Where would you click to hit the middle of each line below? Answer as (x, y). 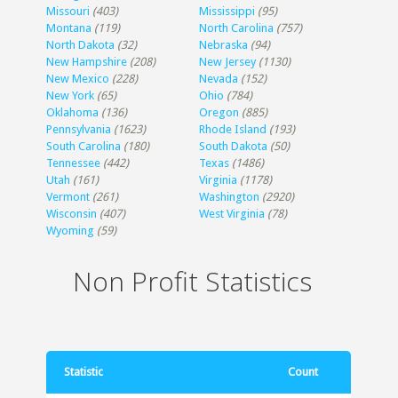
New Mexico (78, 78)
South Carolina (84, 146)
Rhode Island (233, 129)
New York (71, 95)
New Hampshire (87, 61)
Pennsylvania (79, 129)
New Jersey (227, 61)
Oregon (219, 112)
